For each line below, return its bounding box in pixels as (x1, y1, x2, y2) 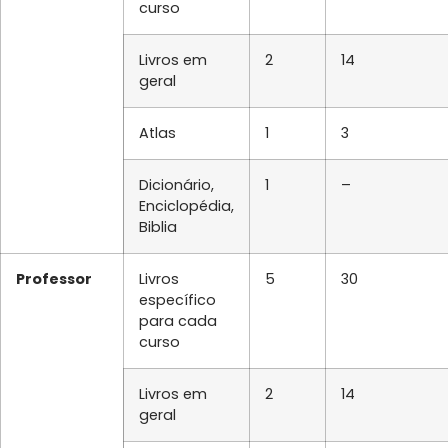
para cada (139, 310, 217, 331)
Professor (16, 268, 92, 289)
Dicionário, (139, 174, 214, 195)
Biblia (139, 216, 177, 237)
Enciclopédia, (139, 195, 234, 216)
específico (139, 289, 216, 310)
